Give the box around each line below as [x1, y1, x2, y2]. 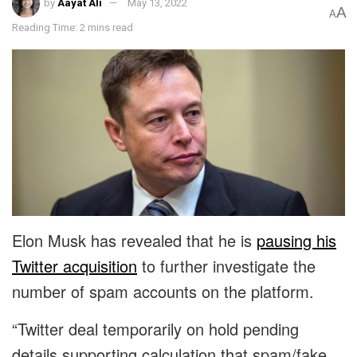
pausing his [257, 229, 336, 253]
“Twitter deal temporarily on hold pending [12, 317, 299, 341]
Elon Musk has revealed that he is [12, 229, 257, 253]
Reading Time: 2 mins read [12, 22, 133, 34]
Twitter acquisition [12, 254, 137, 278]
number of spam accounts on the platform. [12, 280, 314, 304]
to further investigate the [137, 254, 316, 278]
